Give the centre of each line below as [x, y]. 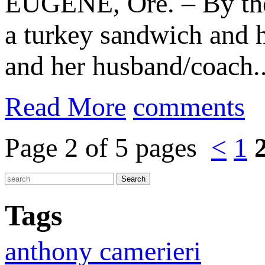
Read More [65, 107]
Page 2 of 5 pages [108, 148]
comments [189, 107]
